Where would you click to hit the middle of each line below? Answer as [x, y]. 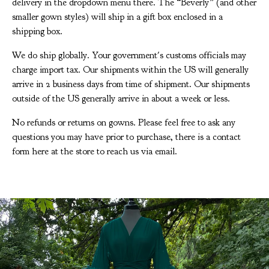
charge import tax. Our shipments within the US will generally [130, 70]
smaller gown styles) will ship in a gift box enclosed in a [117, 17]
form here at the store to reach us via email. [95, 151]
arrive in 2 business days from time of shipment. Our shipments [131, 84]
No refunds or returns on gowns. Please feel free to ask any [124, 122]
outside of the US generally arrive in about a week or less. [121, 98]
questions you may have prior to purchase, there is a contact [126, 137]
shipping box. [37, 31]
